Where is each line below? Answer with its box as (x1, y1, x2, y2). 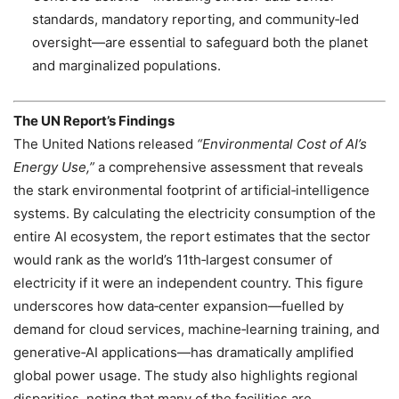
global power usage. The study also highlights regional (13, 366, 358, 384)
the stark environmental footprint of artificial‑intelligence (13, 181, 370, 199)
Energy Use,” (13, 158, 94, 175)
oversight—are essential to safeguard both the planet (32, 34, 368, 52)
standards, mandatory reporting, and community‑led (32, 11, 359, 28)
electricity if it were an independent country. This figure (13, 273, 363, 291)
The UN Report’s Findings (13, 111, 175, 129)
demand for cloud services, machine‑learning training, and (13, 320, 379, 338)
